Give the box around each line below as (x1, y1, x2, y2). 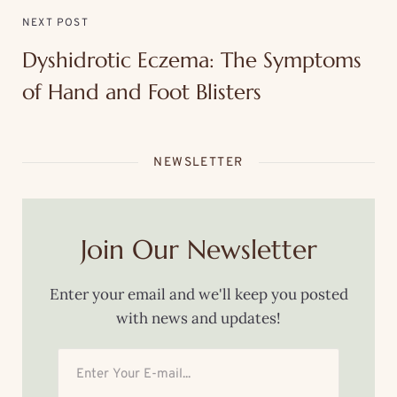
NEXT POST (22, 15, 89, 30)
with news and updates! (116, 307, 281, 328)
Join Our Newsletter (80, 232, 317, 266)
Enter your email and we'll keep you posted (49, 284, 348, 304)
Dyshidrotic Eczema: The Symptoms (22, 46, 362, 74)
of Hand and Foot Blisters (22, 78, 261, 105)
